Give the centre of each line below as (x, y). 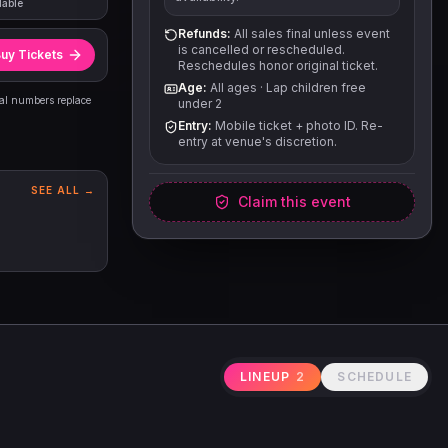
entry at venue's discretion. (257, 141)
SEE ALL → (63, 190)
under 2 (200, 103)
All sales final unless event (310, 33)
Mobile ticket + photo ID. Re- (297, 125)
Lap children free (316, 87)
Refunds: (204, 33)
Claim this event (294, 201)
